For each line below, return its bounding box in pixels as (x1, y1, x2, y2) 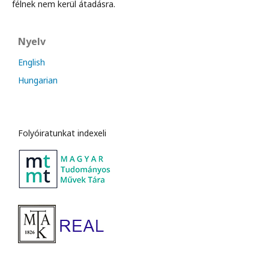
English (18, 56, 45, 68)
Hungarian (18, 74, 58, 86)
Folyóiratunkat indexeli (18, 127, 106, 139)
